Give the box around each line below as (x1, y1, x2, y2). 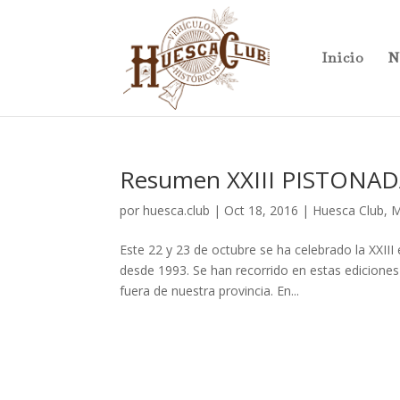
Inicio (321, 48, 364, 67)
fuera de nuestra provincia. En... (120, 282, 300, 299)
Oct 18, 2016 (224, 202, 299, 219)
